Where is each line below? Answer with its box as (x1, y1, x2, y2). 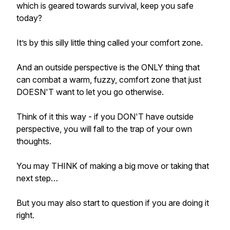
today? (16, 13, 42, 23)
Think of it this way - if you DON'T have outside (16, 111, 194, 122)
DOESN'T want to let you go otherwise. (16, 87, 164, 97)
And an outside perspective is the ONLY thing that (16, 62, 200, 72)
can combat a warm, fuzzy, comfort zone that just (16, 74, 201, 85)
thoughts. (16, 136, 51, 146)
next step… (16, 173, 58, 183)
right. (16, 210, 34, 220)
